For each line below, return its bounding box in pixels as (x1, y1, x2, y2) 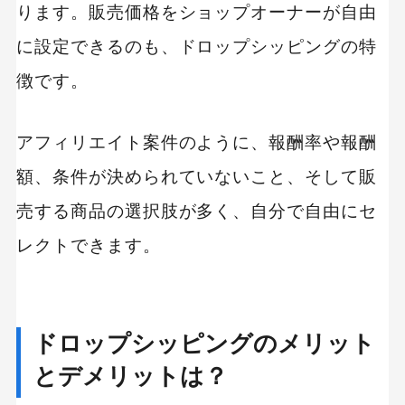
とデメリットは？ (33, 363, 228, 391)
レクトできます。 (15, 235, 161, 255)
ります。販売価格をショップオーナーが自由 (15, 2, 378, 22)
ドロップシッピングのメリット (33, 330, 375, 358)
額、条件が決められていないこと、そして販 (15, 166, 378, 186)
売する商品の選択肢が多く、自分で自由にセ (15, 201, 378, 221)
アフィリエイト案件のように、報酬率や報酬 (15, 132, 378, 152)
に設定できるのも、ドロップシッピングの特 (15, 36, 378, 56)
